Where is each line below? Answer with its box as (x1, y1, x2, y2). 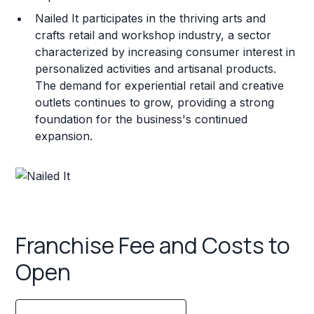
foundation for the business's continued (35, 111, 248, 126)
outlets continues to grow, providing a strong (35, 95, 275, 109)
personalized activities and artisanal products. (35, 61, 277, 76)
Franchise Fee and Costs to (15, 230, 291, 261)
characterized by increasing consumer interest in (35, 44, 296, 59)
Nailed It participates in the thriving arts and (35, 11, 266, 25)
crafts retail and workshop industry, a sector (35, 27, 272, 42)
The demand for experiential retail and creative (35, 78, 285, 93)
